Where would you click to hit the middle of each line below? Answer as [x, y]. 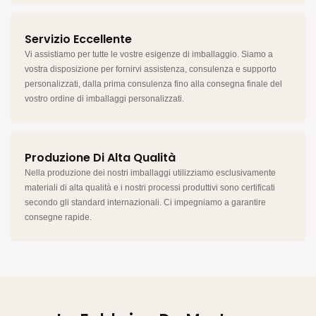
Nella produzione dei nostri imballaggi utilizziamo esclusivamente [150, 173]
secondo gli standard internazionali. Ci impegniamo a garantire [145, 203]
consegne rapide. [58, 218]
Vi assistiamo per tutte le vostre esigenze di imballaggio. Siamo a [149, 55]
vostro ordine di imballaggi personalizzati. [104, 99]
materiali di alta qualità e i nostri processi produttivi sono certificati [150, 188]
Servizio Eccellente [78, 39]
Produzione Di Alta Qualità [100, 158]
